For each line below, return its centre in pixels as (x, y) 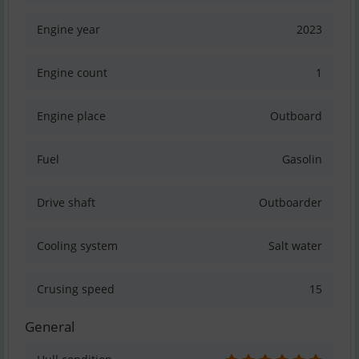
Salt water (295, 246)
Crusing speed (76, 289)
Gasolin (302, 159)
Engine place (71, 116)
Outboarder (290, 203)
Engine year (69, 30)
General (50, 327)
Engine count (72, 73)
